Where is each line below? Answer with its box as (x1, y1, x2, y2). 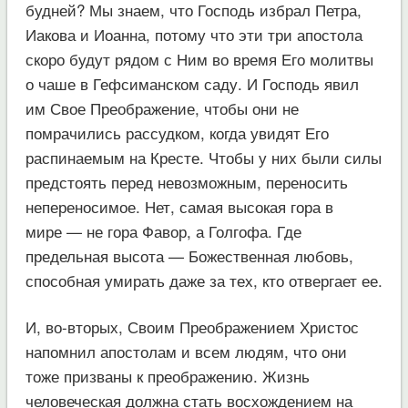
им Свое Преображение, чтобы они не (25, 96, 299, 119)
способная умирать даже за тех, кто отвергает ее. (25, 268, 382, 291)
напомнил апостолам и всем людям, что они (25, 339, 347, 362)
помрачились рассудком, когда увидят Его (25, 120, 329, 144)
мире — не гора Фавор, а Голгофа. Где (25, 219, 301, 242)
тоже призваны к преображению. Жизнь (25, 363, 310, 387)
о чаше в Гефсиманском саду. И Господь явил (25, 71, 359, 95)
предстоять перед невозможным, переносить (25, 169, 348, 193)
